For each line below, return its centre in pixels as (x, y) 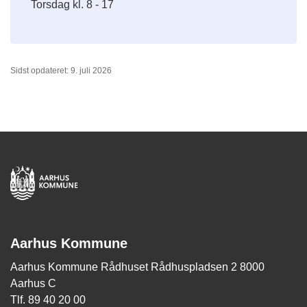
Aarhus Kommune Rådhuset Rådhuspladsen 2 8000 (137, 267)
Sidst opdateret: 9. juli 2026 (61, 71)
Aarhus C (33, 284)
